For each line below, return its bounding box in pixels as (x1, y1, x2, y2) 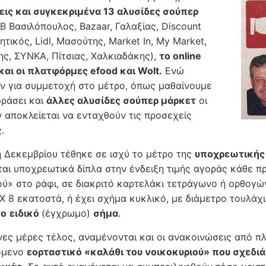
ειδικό (9, 207, 42, 220)
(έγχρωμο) (42, 207, 93, 220)
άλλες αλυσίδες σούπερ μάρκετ (46, 94, 196, 107)
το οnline (159, 50, 201, 62)
